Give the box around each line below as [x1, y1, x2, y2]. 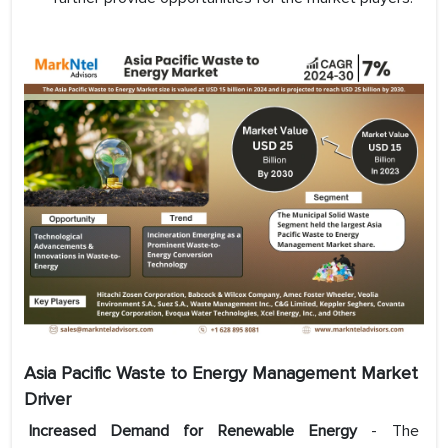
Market [361, 362, 418, 385]
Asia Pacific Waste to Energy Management [24, 362, 361, 385]
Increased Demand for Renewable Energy [29, 421, 357, 442]
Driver [24, 388, 71, 411]
